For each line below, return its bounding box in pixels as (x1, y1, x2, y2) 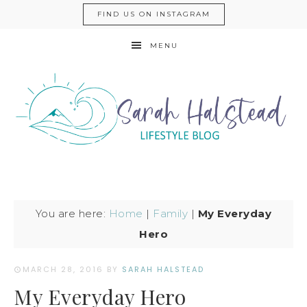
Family (153, 207, 188, 220)
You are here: (35, 207, 109, 220)
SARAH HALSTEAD (122, 264, 204, 275)
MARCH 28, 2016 (23, 264, 103, 275)
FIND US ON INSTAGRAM (97, 10, 210, 19)
